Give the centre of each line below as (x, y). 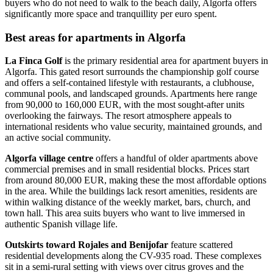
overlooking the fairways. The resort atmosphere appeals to (118, 116)
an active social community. (58, 138)
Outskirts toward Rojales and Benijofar (87, 245)
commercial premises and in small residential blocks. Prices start (127, 169)
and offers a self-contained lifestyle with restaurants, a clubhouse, (129, 83)
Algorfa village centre (49, 158)
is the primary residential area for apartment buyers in (165, 61)
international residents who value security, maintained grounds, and (133, 127)
